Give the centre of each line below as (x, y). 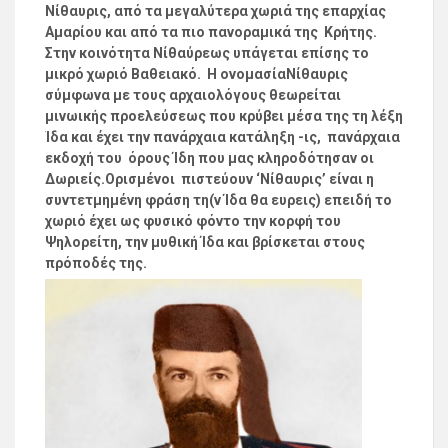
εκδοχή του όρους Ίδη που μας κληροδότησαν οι (209, 158)
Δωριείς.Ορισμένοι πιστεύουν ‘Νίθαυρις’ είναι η (209, 179)
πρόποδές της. (96, 263)
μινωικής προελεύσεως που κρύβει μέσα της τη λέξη (224, 116)
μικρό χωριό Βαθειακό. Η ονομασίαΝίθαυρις (196, 74)
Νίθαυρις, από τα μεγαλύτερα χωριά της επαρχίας (215, 11)
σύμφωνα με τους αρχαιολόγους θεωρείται (193, 95)
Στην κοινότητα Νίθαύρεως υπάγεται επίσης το (207, 53)
